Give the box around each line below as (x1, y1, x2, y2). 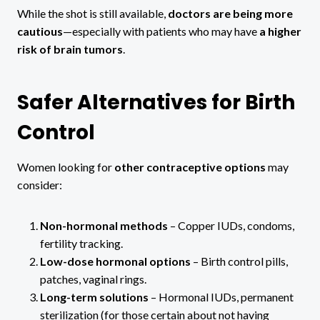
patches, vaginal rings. (40, 272, 146, 286)
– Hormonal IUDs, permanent (149, 290, 294, 304)
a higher (259, 24, 301, 39)
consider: (17, 178, 62, 192)
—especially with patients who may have (63, 24, 259, 39)
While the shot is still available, (17, 6, 168, 21)
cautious (17, 24, 63, 39)
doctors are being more (168, 6, 293, 21)
